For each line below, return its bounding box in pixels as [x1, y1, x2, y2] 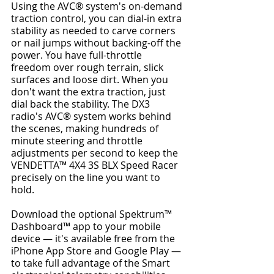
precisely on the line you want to [11, 171, 163, 185]
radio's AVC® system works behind [11, 109, 174, 124]
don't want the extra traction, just [11, 85, 168, 99]
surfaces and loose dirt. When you [11, 73, 171, 87]
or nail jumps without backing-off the [11, 36, 183, 50]
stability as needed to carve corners [11, 24, 178, 38]
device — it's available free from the [11, 232, 177, 246]
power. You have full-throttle [11, 48, 144, 62]
